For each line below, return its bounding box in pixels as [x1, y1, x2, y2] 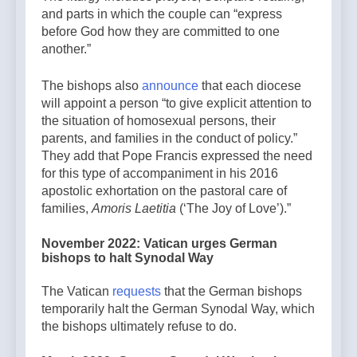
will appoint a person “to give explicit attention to [41, 96, 312, 111]
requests [109, 284, 161, 298]
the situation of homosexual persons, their [41, 114, 276, 128]
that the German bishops [161, 284, 302, 298]
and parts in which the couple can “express [41, 7, 282, 22]
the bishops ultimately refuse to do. [41, 319, 240, 333]
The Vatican [41, 284, 109, 298]
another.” [41, 42, 91, 57]
